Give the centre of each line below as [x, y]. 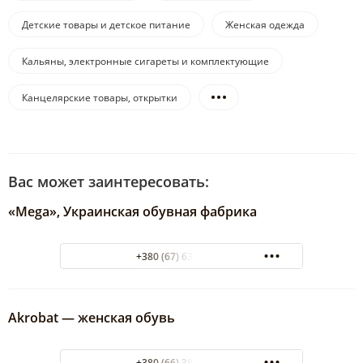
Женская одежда [265, 25]
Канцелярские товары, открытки [100, 98]
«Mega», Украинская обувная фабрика [132, 212]
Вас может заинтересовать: [109, 182]
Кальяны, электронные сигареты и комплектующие [145, 62]
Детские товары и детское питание [106, 25]
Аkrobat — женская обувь [92, 318]
